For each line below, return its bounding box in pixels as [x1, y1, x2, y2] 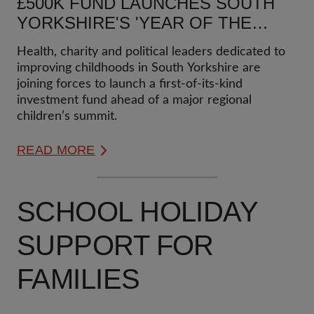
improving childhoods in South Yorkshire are [17, 62, 261, 74]
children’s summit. [17, 110, 117, 123]
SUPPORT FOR [17, 230, 214, 261]
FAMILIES [17, 264, 140, 294]
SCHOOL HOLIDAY [17, 196, 258, 227]
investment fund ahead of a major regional [17, 94, 252, 107]
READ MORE [17, 143, 95, 157]
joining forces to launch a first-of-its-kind [17, 78, 243, 90]
